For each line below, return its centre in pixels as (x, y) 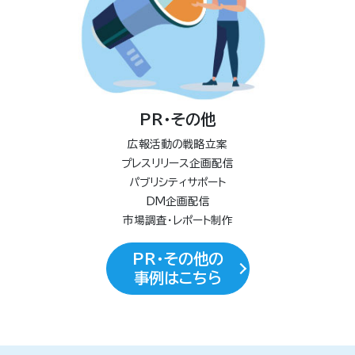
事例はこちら (177, 278)
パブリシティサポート (177, 183)
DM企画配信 (177, 202)
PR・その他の (177, 259)
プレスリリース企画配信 (177, 164)
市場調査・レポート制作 (177, 221)
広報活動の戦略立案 (177, 145)
